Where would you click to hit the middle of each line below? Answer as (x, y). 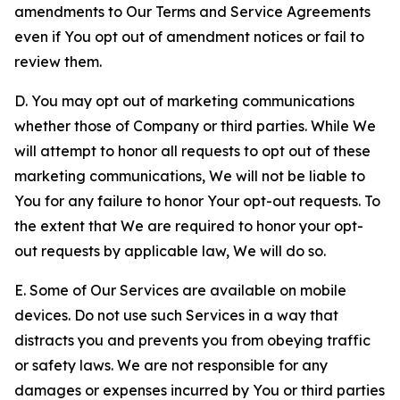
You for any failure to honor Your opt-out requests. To (197, 201)
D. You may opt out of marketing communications (184, 101)
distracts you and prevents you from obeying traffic (192, 340)
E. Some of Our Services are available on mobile (180, 290)
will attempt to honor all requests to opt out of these (192, 151)
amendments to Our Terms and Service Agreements (192, 12)
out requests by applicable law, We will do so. (170, 251)
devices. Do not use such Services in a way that (176, 315)
